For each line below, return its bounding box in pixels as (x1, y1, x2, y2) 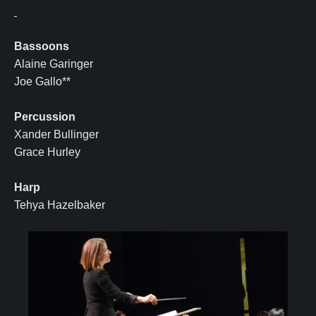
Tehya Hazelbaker (14, 199, 105, 212)
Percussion (14, 111, 75, 123)
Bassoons (14, 40, 69, 53)
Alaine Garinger (14, 58, 93, 71)
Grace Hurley (14, 146, 83, 159)
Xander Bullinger (14, 128, 99, 141)
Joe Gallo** (14, 75, 71, 88)
